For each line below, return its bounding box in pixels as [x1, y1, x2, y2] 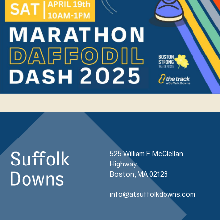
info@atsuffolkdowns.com [110, 190, 195, 198]
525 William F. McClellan [110, 149, 183, 158]
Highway [110, 160, 137, 168]
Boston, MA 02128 [110, 170, 168, 178]
